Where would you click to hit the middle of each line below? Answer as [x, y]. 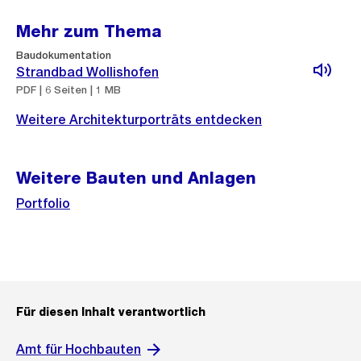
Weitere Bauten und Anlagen [136, 178]
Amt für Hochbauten [79, 349]
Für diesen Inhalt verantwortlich [111, 312]
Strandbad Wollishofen [87, 72]
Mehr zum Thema [89, 31]
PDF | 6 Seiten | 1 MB [68, 90]
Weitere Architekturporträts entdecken [139, 120]
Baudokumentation [64, 55]
